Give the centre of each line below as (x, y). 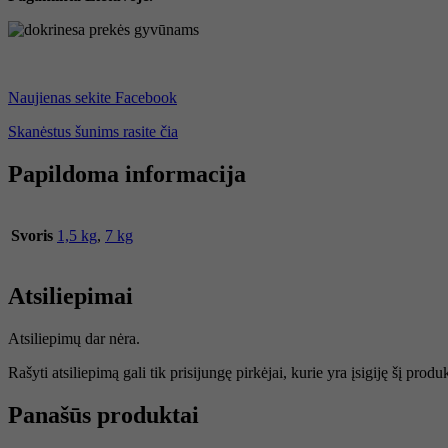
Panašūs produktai (103, 415)
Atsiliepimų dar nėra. (74, 339)
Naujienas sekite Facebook (92, 97)
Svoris (32, 235)
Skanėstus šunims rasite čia (93, 131)
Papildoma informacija (127, 173)
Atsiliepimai (70, 296)
